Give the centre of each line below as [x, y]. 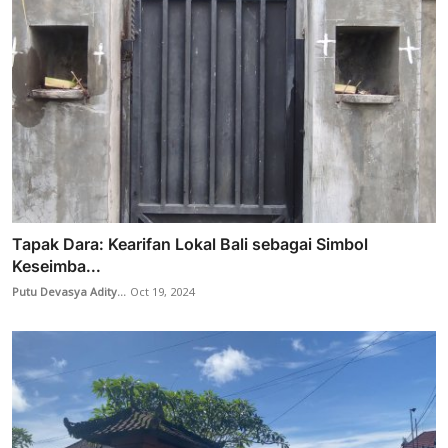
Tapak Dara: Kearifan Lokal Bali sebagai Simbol [190, 243]
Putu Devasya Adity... [69, 292]
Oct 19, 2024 [162, 292]
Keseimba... [56, 265]
